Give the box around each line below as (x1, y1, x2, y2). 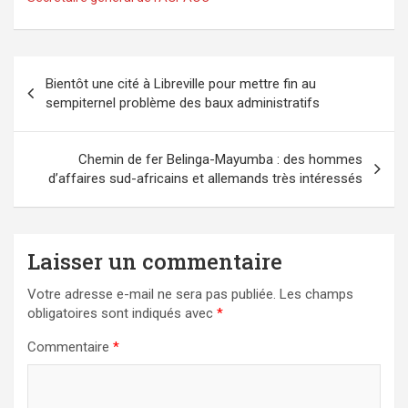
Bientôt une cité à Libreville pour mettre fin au (46, 75, 316, 92)
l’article (13, 112, 97, 143)
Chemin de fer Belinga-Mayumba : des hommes (78, 150, 362, 168)
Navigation (13, 54, 138, 85)
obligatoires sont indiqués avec (27, 304, 217, 321)
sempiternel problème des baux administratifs (46, 94, 320, 111)
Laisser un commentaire (27, 246, 282, 276)
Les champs (280, 285, 353, 302)
